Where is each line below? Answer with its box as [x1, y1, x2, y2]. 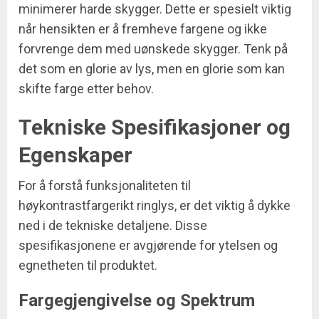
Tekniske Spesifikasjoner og [19, 115, 291, 140]
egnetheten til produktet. [19, 258, 157, 273]
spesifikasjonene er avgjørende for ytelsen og [19, 238, 278, 253]
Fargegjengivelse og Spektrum [19, 291, 255, 311]
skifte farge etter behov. [19, 81, 154, 97]
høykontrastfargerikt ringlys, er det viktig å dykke [19, 198, 291, 214]
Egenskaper [19, 142, 132, 168]
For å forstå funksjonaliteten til [19, 178, 191, 194]
